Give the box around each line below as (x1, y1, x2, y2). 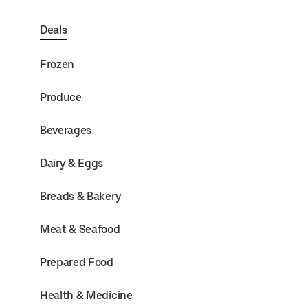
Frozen (40, 58, 75, 71)
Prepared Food (40, 256, 113, 269)
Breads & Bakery (40, 190, 122, 203)
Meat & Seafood (40, 223, 120, 236)
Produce (40, 91, 82, 104)
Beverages (40, 124, 92, 137)
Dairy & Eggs (40, 157, 104, 170)
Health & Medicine (40, 289, 133, 302)
